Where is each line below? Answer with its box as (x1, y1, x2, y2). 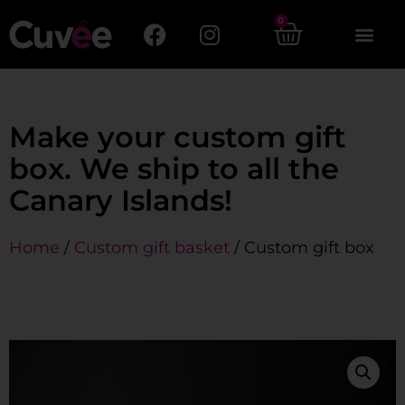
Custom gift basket (74, 238, 230, 258)
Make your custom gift (9, 119, 346, 155)
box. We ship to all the (9, 151, 339, 186)
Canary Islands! (9, 183, 232, 218)
